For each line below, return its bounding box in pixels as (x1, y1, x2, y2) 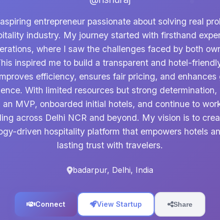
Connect (35, 200, 65, 208)
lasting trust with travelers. (57, 140, 163, 150)
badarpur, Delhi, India (73, 165, 153, 175)
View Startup (97, 200, 142, 208)
